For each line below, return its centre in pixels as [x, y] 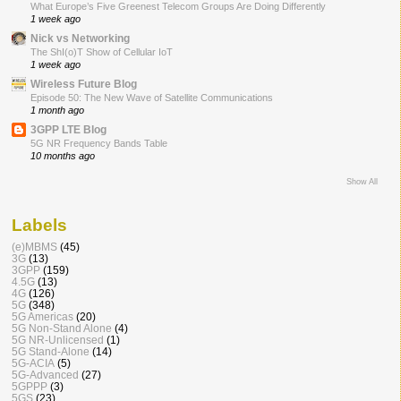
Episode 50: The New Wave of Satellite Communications [152, 97]
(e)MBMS [34, 247]
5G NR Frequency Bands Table [99, 143]
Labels [39, 225]
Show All [362, 181]
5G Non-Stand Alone [62, 328]
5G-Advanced [45, 375]
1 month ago [57, 110]
